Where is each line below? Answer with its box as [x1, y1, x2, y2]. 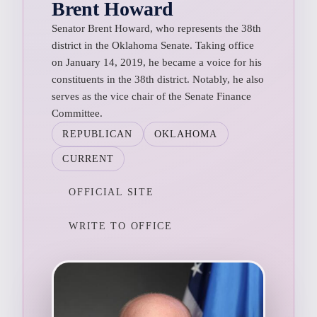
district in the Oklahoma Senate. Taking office [52, 39, 255, 51]
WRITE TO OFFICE [69, 220, 173, 231]
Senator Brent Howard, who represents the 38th [52, 22, 262, 34]
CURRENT [62, 153, 115, 164]
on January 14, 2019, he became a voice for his [52, 56, 263, 68]
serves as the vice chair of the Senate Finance [52, 90, 252, 102]
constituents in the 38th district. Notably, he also [52, 73, 265, 85]
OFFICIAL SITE [69, 186, 154, 197]
